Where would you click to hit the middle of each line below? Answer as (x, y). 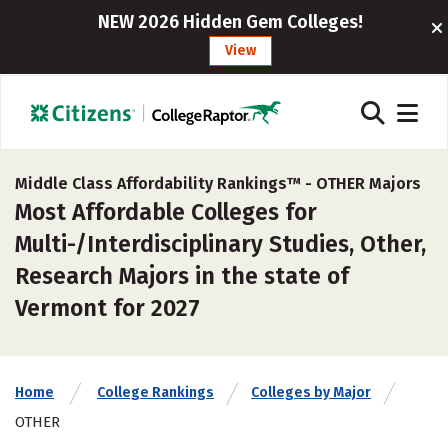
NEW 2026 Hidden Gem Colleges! (231, 22)
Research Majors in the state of (182, 276)
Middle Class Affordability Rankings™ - (165, 183)
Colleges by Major (311, 392)
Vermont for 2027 (107, 308)
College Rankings (155, 392)
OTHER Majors (368, 183)
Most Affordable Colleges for (166, 212)
